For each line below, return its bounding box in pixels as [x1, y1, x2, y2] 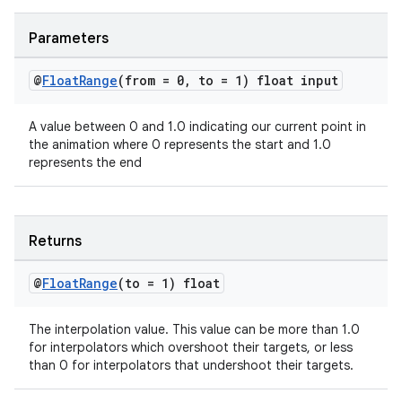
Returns [29, 232, 82, 250]
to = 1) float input [191, 72, 338, 89]
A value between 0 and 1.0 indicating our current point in [29, 118, 366, 135]
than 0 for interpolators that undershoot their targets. [29, 357, 354, 373]
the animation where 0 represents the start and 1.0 [29, 136, 331, 153]
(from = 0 [118, 72, 184, 89]
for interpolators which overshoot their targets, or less [29, 339, 353, 355]
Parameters [29, 30, 109, 48]
